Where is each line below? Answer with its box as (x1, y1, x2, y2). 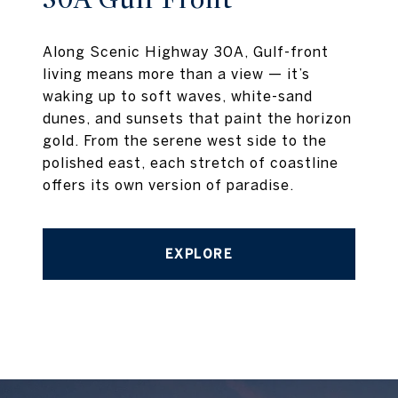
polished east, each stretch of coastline (43, 154, 338, 171)
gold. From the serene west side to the (43, 131, 327, 148)
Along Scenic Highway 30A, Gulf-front (43, 43, 329, 60)
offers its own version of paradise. (43, 176, 294, 193)
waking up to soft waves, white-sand (43, 87, 313, 104)
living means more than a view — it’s (43, 65, 310, 82)
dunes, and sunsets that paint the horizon (43, 109, 352, 126)
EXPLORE (164, 246, 234, 261)
